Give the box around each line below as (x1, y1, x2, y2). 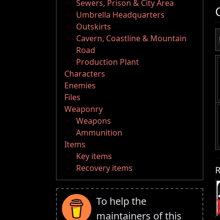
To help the (96, 194, 146, 208)
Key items (76, 151, 112, 162)
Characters (64, 68, 105, 80)
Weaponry (64, 104, 103, 115)
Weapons (76, 115, 111, 127)
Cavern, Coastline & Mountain (76, 33, 187, 44)
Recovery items (76, 163, 133, 174)
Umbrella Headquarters (76, 9, 165, 21)
